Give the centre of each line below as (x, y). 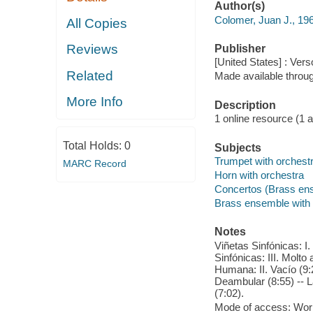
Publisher (240, 48)
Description (245, 105)
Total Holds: (93, 145)
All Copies (97, 23)
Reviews (93, 50)
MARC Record (94, 163)
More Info (95, 102)
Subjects (238, 147)
